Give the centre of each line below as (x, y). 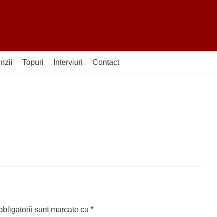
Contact (106, 62)
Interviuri (68, 62)
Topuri (33, 62)
